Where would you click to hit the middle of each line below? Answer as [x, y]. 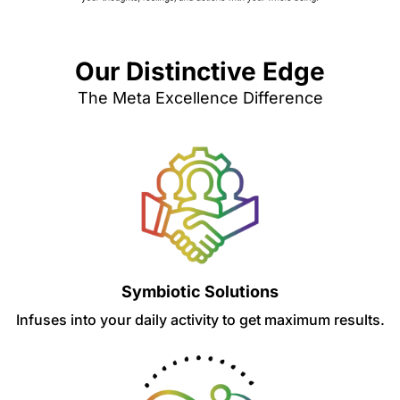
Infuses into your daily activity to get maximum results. [200, 320]
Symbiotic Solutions [200, 292]
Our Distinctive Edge [200, 72]
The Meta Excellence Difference [200, 98]
